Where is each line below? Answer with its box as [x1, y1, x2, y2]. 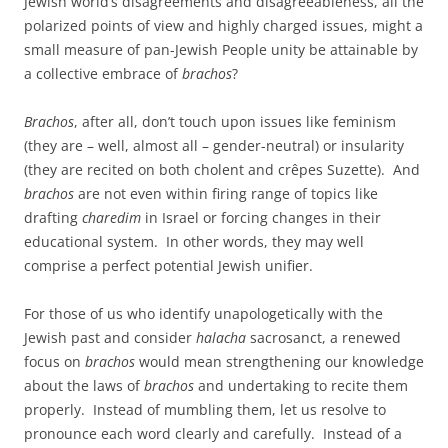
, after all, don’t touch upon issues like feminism [74, 112, 396, 131]
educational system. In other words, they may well [24, 232, 364, 251]
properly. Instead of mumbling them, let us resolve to [24, 400, 386, 419]
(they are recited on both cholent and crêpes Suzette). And [24, 160, 420, 179]
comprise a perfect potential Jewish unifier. [24, 256, 313, 275]
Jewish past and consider [24, 328, 196, 347]
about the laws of [24, 376, 144, 395]
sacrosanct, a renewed [246, 328, 401, 347]
